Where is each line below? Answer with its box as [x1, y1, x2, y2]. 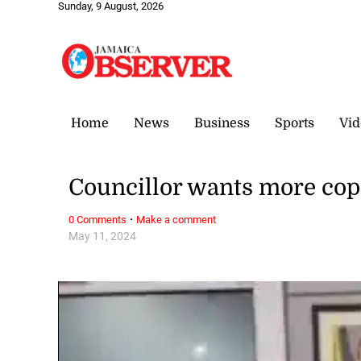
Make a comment [136, 213, 217, 226]
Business [194, 115, 250, 131]
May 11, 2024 [68, 229, 137, 243]
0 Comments [68, 213, 127, 226]
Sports [275, 115, 314, 131]
